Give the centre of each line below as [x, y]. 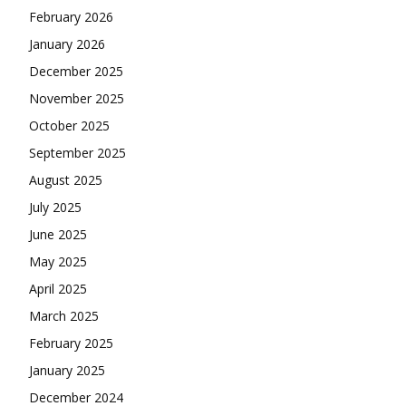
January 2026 [67, 44]
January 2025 [67, 371]
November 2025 [77, 99]
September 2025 [77, 153]
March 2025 [64, 316]
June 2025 [58, 235]
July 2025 [55, 208]
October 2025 [69, 126]
